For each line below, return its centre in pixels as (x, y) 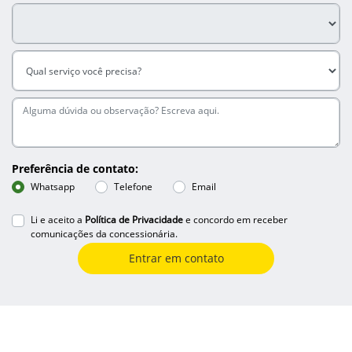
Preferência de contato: (75, 169)
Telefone (133, 187)
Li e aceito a (58, 220)
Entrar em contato (176, 258)
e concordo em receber (235, 220)
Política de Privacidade (134, 220)
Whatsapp (53, 187)
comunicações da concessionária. (104, 234)
